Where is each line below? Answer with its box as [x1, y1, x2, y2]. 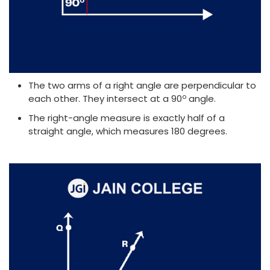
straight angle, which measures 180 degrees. [28, 125, 227, 138]
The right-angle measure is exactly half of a [28, 111, 225, 125]
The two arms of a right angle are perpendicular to [28, 79, 256, 92]
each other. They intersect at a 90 [28, 92, 182, 105]
